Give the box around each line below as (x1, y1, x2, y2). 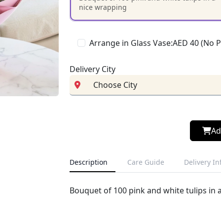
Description (70, 157, 108, 167)
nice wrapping (79, 2, 127, 12)
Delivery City (70, 63, 115, 74)
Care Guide (127, 157, 164, 167)
